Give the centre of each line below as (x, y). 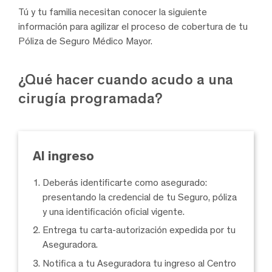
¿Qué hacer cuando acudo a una (126, 80)
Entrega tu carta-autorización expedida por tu (139, 230)
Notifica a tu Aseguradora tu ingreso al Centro (139, 263)
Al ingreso (63, 156)
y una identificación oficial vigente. (114, 212)
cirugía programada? (90, 98)
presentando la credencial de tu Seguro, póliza (140, 197)
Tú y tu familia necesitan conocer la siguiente (113, 12)
